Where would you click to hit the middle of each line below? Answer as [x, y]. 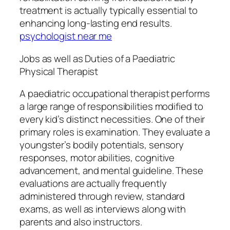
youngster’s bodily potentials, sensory [102, 145]
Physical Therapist [59, 71]
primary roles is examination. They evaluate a [115, 132]
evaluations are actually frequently [93, 184]
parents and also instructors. [81, 222]
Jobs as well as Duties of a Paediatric [98, 58]
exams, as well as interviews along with [103, 209]
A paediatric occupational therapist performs [115, 94]
